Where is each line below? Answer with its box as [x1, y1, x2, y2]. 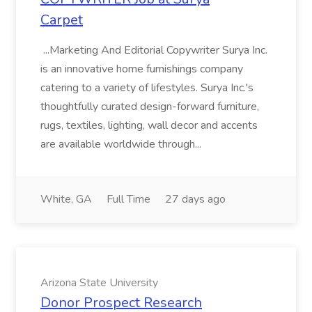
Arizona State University [40, 275, 158, 290]
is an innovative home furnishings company [40, 61, 243, 77]
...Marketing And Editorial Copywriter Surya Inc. [40, 42, 267, 58]
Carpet [40, 10, 83, 29]
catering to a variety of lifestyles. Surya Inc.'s [40, 80, 253, 95]
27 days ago [165, 192, 226, 207]
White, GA [40, 192, 92, 207]
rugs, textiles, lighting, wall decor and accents [40, 118, 258, 133]
